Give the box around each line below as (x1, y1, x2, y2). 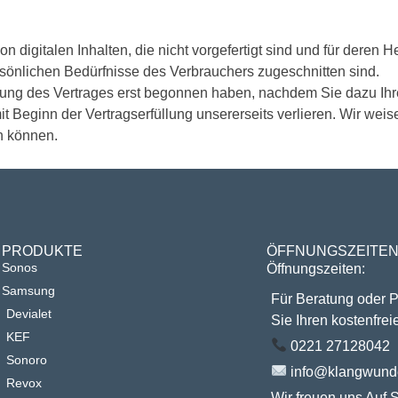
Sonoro (6, 352, 48, 367)
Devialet (6, 306, 52, 321)
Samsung (2, 283, 56, 298)
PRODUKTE (2, 243, 84, 259)
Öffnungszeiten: (267, 260, 366, 276)
